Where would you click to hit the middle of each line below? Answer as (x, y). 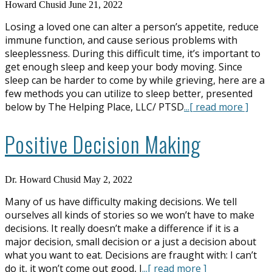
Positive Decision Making (103, 144)
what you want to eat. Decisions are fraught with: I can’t (131, 255)
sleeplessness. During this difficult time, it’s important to (133, 53)
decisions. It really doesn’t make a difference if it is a (122, 228)
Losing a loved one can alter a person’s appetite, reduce (132, 26)
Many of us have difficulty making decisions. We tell (121, 201)
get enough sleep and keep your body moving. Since (124, 66)
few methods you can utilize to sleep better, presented (129, 93)
